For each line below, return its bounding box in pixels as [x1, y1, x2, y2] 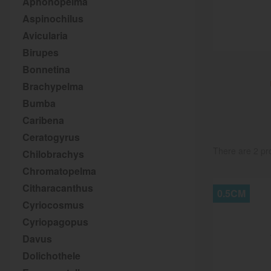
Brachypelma [22, 79, 83, 93]
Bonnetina [22, 62, 70, 76]
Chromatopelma [22, 164, 96, 178]
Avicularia [22, 28, 68, 42]
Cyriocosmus [22, 198, 84, 212]
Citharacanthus [22, 181, 93, 195]
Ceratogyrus [22, 130, 80, 144]
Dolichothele [22, 249, 80, 263]
